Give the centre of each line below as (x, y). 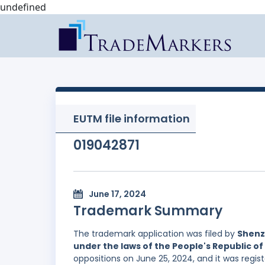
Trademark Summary (148, 211)
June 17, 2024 (117, 194)
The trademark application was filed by (155, 234)
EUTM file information (132, 119)
